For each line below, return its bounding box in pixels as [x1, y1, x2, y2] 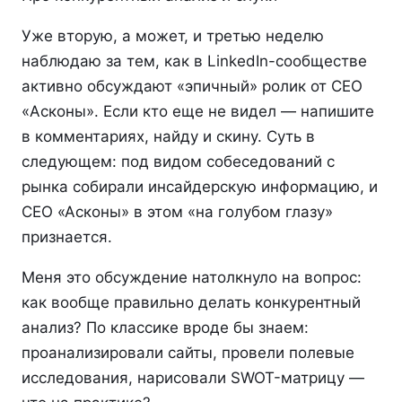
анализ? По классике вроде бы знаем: [22, 319, 309, 336]
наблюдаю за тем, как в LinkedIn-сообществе [22, 52, 367, 70]
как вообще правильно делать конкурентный [22, 293, 361, 311]
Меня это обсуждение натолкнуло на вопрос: [22, 268, 362, 286]
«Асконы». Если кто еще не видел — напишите [22, 102, 374, 120]
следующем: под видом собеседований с [22, 153, 335, 170]
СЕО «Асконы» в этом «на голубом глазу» [22, 203, 333, 221]
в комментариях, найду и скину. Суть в [22, 127, 315, 145]
